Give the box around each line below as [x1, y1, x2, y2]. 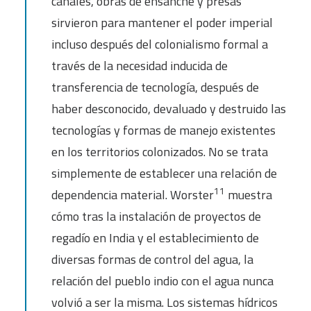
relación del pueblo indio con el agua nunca [51, 271, 274, 290]
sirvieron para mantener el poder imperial [51, 13, 273, 32]
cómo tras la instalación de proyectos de [51, 207, 261, 226]
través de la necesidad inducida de [51, 56, 228, 75]
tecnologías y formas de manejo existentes [51, 121, 276, 140]
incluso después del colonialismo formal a [51, 35, 268, 53]
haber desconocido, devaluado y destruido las [51, 99, 286, 118]
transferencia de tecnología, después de [51, 78, 259, 96]
